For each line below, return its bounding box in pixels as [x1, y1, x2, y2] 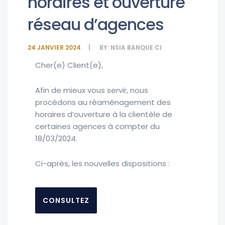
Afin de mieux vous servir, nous [35, 84, 148, 95]
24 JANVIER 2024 [28, 43, 81, 52]
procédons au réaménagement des [35, 96, 171, 107]
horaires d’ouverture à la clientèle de [35, 108, 172, 120]
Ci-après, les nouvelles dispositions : [35, 158, 170, 169]
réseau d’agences [28, 13, 164, 36]
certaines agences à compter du [35, 121, 160, 132]
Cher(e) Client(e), [35, 59, 103, 70]
